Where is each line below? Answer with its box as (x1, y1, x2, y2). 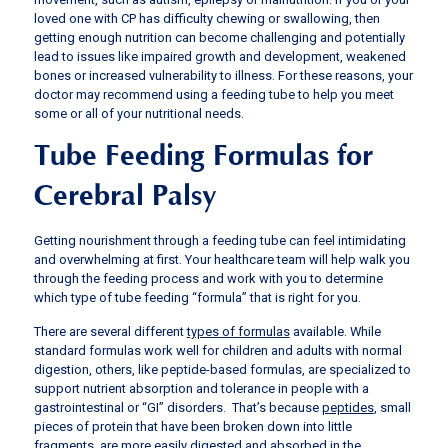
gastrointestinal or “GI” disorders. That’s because (33, 399, 322, 415)
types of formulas (186, 323, 290, 339)
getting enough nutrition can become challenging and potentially (33, 29, 405, 45)
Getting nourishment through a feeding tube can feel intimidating (33, 233, 406, 249)
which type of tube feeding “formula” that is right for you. (33, 290, 364, 306)
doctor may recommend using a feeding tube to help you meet (33, 86, 394, 102)
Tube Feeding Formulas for (33, 140, 373, 174)
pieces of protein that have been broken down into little (33, 418, 352, 434)
